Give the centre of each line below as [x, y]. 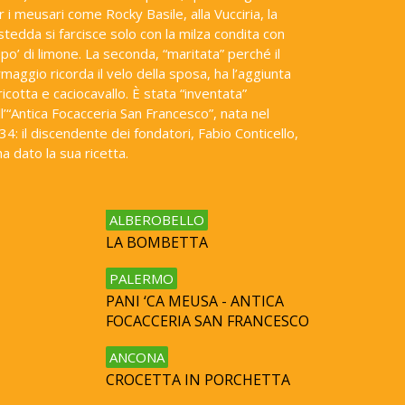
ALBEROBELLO [157, 219]
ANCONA [137, 358]
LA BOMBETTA [157, 242]
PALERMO [142, 278]
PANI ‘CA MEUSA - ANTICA [195, 301]
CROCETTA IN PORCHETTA [198, 380]
